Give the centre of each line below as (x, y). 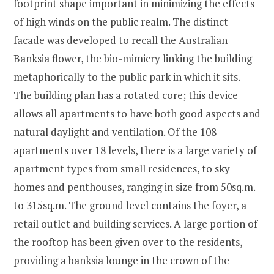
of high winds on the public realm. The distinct (121, 22)
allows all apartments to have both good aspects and (137, 114)
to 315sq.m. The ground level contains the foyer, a (130, 206)
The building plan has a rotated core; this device (126, 95)
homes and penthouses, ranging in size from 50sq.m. (134, 187)
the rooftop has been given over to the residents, (128, 242)
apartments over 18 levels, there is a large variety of (135, 150)
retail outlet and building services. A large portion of (135, 224)
